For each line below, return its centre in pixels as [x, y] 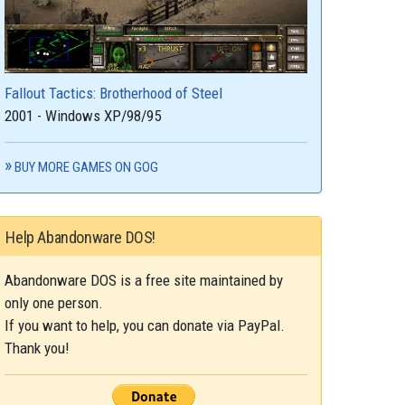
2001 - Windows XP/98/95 [83, 115]
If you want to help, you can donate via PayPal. [145, 325]
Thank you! [38, 348]
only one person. [54, 302]
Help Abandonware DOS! [80, 237]
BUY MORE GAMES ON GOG [87, 167]
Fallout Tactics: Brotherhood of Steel [114, 93]
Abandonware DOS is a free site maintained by [144, 280]
